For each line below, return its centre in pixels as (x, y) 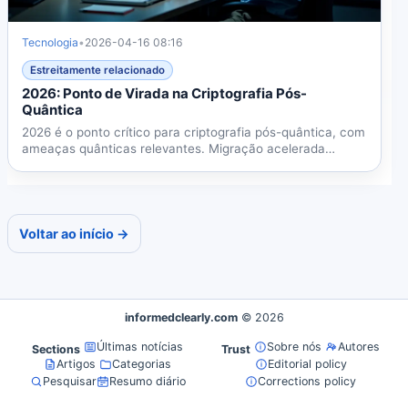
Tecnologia (51, 43)
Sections (56, 350)
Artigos (76, 364)
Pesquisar (69, 382)
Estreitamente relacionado (98, 71)
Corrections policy (307, 382)
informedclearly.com (181, 318)
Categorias (142, 364)
